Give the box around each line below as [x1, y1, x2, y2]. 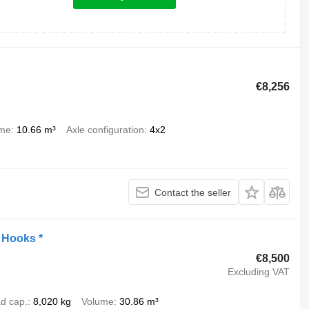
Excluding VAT [228, 266, 290, 277]
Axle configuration [66, 124, 144, 135]
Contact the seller [154, 186, 232, 198]
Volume [81, 296, 114, 307]
